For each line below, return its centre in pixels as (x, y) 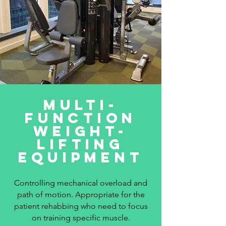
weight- (81, 131)
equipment (81, 157)
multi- (81, 105)
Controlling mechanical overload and (81, 183)
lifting (81, 144)
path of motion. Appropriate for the (81, 194)
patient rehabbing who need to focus (81, 206)
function (81, 118)
